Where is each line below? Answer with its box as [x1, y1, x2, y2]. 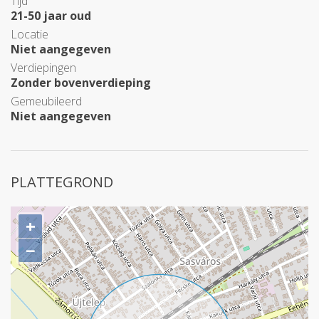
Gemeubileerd [11, 93, 82, 109]
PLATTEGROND [11, 172, 113, 192]
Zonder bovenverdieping [11, 75, 151, 90]
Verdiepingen [11, 60, 76, 75]
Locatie [11, 26, 48, 42]
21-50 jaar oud [11, 8, 91, 23]
